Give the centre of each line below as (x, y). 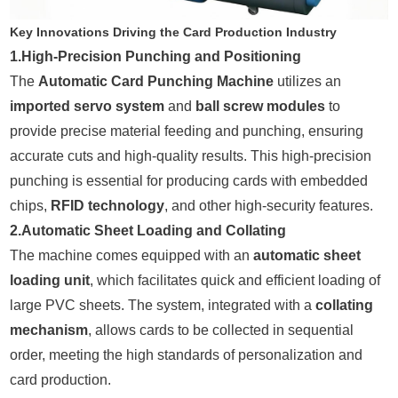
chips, (31, 205)
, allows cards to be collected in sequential (221, 330)
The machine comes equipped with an (132, 255)
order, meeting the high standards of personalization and (187, 354)
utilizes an (308, 81)
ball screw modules (261, 106)
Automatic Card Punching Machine (156, 81)
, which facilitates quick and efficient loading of (235, 280)
